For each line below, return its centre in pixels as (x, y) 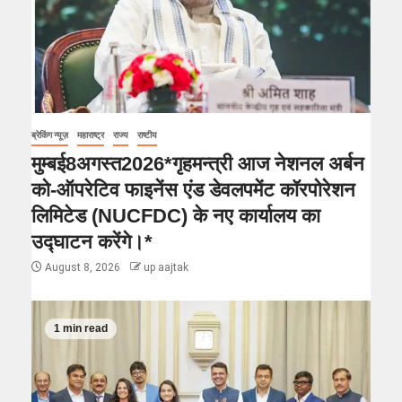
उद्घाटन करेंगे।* (92, 241)
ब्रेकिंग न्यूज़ (50, 135)
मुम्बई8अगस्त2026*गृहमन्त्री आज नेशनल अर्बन (198, 163)
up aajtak (166, 267)
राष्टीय (147, 135)
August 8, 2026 (83, 267)
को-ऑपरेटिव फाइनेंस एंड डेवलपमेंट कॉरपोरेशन (193, 189)
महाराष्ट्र (91, 135)
